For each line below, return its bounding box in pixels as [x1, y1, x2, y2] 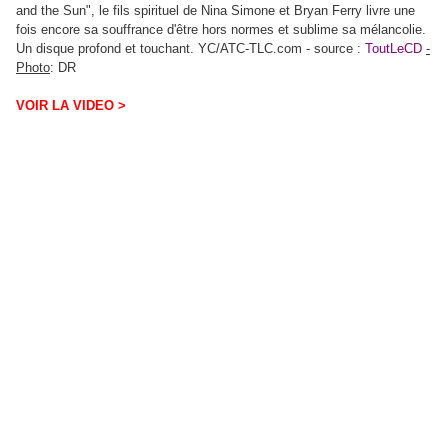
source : [314, 40, 361, 56]
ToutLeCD [365, 40, 422, 56]
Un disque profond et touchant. [16, 40, 194, 56]
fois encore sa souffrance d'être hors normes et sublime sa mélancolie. [16, 21, 426, 37]
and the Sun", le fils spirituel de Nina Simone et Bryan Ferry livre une [16, 2, 415, 18]
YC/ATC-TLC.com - [198, 40, 310, 56]
